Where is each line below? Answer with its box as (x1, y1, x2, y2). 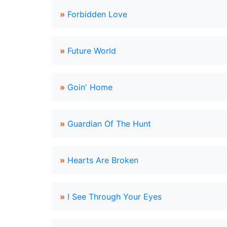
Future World (67, 46, 116, 56)
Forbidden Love (67, 9, 127, 19)
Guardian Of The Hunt (67, 119, 151, 129)
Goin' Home (67, 82, 112, 92)
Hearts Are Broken (67, 155, 138, 165)
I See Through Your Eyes (67, 192, 162, 202)
